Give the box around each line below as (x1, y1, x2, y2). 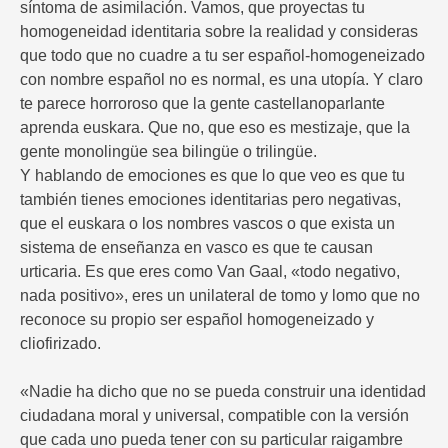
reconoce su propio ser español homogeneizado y (20, 311, 374, 329)
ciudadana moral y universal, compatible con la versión (20, 407, 409, 425)
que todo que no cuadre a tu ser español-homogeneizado (20, 47, 425, 65)
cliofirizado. (20, 335, 101, 353)
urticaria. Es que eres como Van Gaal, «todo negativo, (20, 263, 400, 281)
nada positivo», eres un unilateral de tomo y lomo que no (20, 287, 420, 305)
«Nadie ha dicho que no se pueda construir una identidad (20, 383, 426, 401)
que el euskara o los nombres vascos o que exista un (20, 215, 395, 233)
